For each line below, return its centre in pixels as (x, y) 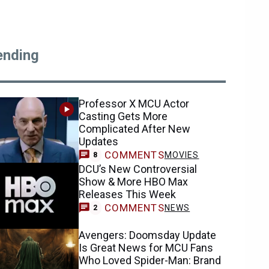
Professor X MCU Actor (134, 104)
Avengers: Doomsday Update (148, 235)
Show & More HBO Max (134, 182)
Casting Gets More (123, 116)
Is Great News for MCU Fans (146, 247)
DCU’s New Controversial (138, 169)
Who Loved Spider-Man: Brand (150, 260)
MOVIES (182, 155)
